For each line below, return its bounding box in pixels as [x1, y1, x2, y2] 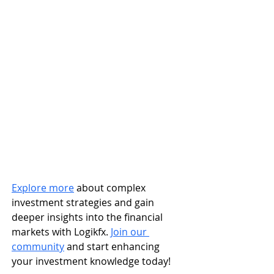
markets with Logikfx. [12, 224, 111, 239]
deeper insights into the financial [12, 210, 165, 224]
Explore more [12, 180, 74, 194]
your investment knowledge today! [12, 254, 171, 268]
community [12, 239, 64, 253]
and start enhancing [64, 239, 162, 253]
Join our [111, 224, 149, 239]
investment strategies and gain [12, 195, 157, 209]
